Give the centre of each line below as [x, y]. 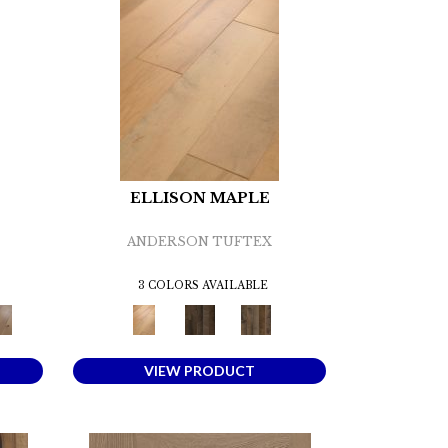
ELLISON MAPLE [199, 198]
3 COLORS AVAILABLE [202, 286]
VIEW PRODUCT [200, 371]
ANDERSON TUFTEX [200, 242]
